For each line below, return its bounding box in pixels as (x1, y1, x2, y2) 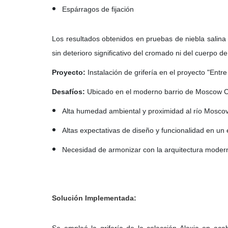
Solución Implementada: (52, 194, 136, 202)
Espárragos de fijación (62, 5, 134, 13)
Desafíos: (52, 88, 87, 96)
